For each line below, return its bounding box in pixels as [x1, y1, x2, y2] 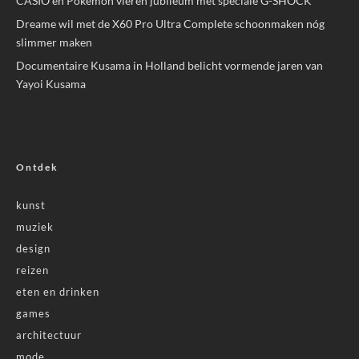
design [16, 242, 50, 256]
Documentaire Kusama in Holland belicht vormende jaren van [16, 58, 323, 73]
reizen [16, 264, 49, 277]
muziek [16, 220, 54, 234]
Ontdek [16, 161, 58, 174]
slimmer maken [16, 35, 92, 50]
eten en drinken [16, 285, 99, 299]
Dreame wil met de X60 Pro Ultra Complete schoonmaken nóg [16, 17, 325, 31]
